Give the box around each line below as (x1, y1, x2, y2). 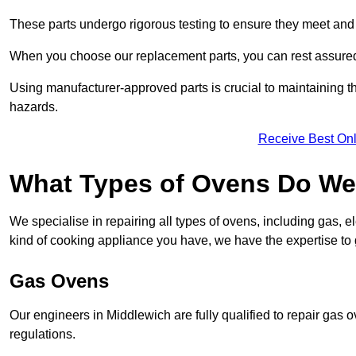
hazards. (10, 100, 58, 114)
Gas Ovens (10, 270, 109, 292)
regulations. (10, 327, 75, 342)
